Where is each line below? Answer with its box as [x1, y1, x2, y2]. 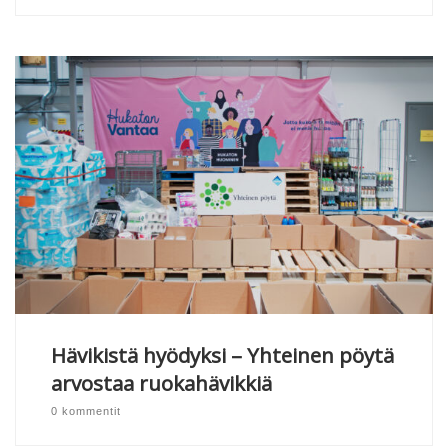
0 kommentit [50, 405, 121, 418]
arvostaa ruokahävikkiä [50, 369, 272, 397]
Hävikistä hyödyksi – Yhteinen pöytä [50, 341, 394, 369]
